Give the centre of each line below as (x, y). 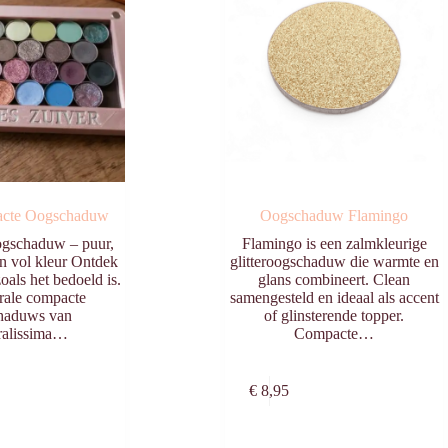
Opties (80, 380)
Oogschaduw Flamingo (334, 216)
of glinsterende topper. (334, 316)
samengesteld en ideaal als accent (334, 298)
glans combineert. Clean (334, 280)
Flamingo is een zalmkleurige (334, 244)
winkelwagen (398, 400)
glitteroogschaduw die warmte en (334, 262)
